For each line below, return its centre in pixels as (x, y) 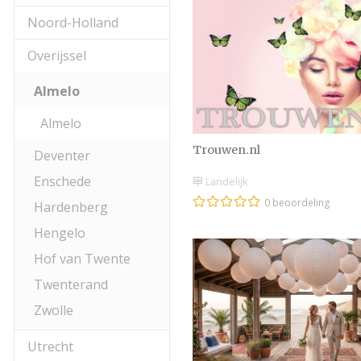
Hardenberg (71, 207)
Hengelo (60, 233)
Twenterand (71, 284)
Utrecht (50, 346)
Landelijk (226, 182)
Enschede (62, 181)
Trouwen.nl (226, 149)
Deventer (62, 156)
